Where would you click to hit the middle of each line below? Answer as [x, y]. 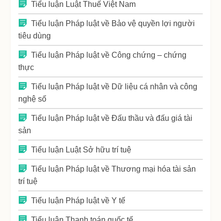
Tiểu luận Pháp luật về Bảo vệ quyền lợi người [113, 24]
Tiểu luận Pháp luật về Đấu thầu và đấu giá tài [112, 118]
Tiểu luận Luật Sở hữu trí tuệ [81, 150]
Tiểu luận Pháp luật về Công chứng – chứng [109, 55]
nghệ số [33, 99]
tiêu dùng [35, 36]
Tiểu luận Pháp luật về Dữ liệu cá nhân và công [114, 87]
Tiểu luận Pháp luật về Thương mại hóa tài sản [114, 169]
